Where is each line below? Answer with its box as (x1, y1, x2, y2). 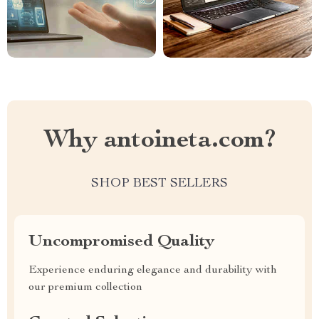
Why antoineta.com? (43, 128, 276, 154)
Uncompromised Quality (28, 234, 214, 251)
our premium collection (28, 282, 142, 293)
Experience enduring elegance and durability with (28, 265, 277, 276)
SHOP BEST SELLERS (91, 177, 228, 190)
